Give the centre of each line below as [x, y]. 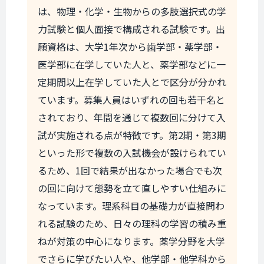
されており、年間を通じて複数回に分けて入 [132, 117]
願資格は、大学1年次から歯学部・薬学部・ [130, 47]
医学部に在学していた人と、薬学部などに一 [132, 64]
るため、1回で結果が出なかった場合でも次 [130, 170]
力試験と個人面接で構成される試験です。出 [131, 29]
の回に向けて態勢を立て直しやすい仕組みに [132, 188]
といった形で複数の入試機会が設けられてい [132, 153]
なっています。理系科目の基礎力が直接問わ [131, 206]
